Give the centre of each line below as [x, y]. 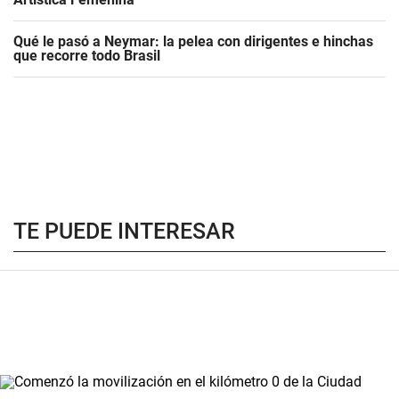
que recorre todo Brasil [87, 56]
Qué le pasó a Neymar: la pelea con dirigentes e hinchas [193, 41]
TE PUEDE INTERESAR [124, 231]
